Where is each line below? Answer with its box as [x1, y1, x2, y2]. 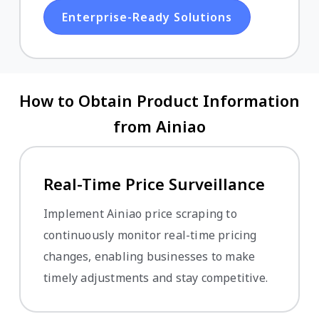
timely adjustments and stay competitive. [43, 269, 268, 286]
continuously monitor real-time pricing [43, 226, 257, 243]
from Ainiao [113, 115, 206, 137]
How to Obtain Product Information [19, 89, 300, 111]
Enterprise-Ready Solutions [62, 9, 232, 25]
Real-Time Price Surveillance [43, 172, 265, 194]
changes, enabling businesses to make [43, 248, 256, 264]
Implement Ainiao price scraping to [43, 205, 237, 221]
